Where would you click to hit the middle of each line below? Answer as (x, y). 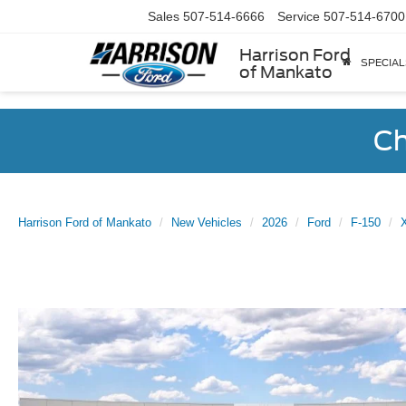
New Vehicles (207, 222)
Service (299, 17)
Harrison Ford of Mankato (85, 222)
